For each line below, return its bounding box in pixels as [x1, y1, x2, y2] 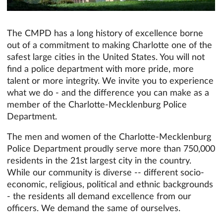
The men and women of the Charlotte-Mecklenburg [7, 131, 211, 142]
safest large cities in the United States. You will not [7, 51, 205, 62]
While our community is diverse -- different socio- [7, 167, 204, 178]
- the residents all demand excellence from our [7, 191, 191, 202]
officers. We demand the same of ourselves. [7, 203, 180, 214]
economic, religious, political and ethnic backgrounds [7, 179, 213, 190]
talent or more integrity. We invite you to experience [7, 75, 214, 86]
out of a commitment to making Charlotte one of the [7, 39, 212, 50]
